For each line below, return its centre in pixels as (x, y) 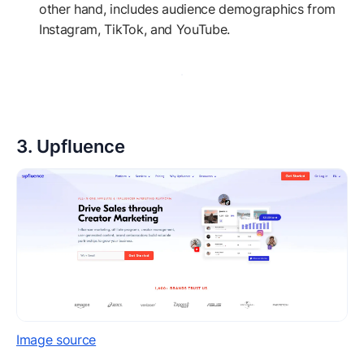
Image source (56, 339)
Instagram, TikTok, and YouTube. (135, 30)
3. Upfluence (71, 147)
